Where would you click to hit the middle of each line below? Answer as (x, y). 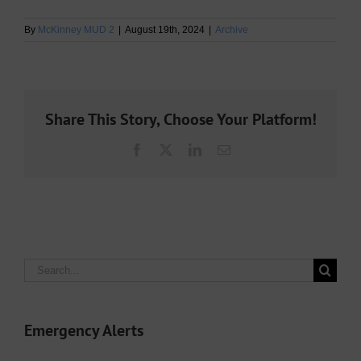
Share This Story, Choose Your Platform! (180, 120)
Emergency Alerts (84, 330)
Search (44, 267)
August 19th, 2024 (165, 30)
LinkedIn (224, 149)
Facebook (168, 149)
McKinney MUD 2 (76, 30)
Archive (232, 30)
